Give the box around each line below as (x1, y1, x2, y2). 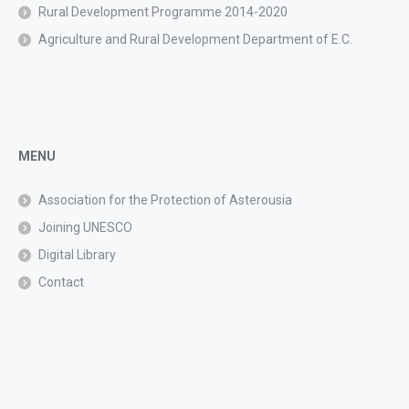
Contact (38, 274, 84, 289)
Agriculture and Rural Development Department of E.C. (38, 31, 352, 47)
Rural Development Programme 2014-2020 (38, 4, 288, 19)
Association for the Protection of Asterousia (38, 192, 292, 207)
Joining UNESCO (38, 219, 132, 235)
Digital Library (38, 246, 116, 262)
